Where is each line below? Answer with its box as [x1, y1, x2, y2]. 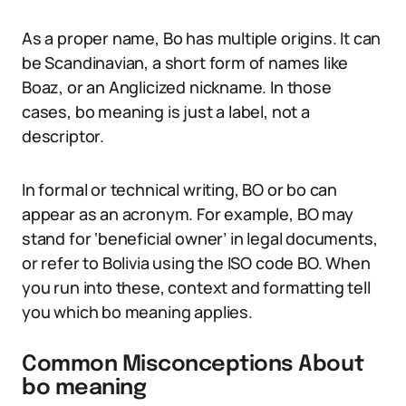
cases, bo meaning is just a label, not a [22, 101, 310, 122]
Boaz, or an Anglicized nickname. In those [22, 76, 332, 98]
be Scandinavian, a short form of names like [22, 52, 349, 73]
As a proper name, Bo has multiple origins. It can [22, 27, 382, 49]
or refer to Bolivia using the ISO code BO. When [22, 252, 371, 274]
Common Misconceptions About [22, 353, 364, 376]
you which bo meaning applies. [22, 301, 253, 323]
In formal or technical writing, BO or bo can [22, 179, 338, 200]
